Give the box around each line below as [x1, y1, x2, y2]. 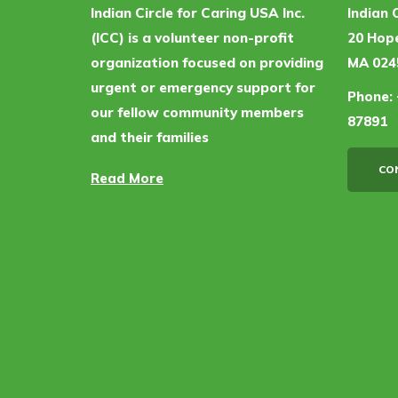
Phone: [346, 88, 393, 105]
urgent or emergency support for [91, 79, 315, 96]
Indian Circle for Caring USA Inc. [91, 4, 305, 21]
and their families [91, 129, 209, 146]
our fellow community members [91, 104, 304, 121]
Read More [91, 170, 163, 187]
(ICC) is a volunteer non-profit [91, 29, 294, 46]
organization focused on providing [91, 54, 323, 71]
